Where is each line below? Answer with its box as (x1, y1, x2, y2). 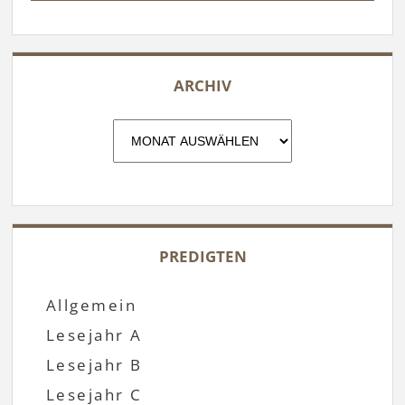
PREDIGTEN (158, 246, 247, 268)
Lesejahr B (45, 353, 143, 375)
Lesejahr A (45, 324, 143, 345)
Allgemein (45, 294, 137, 316)
